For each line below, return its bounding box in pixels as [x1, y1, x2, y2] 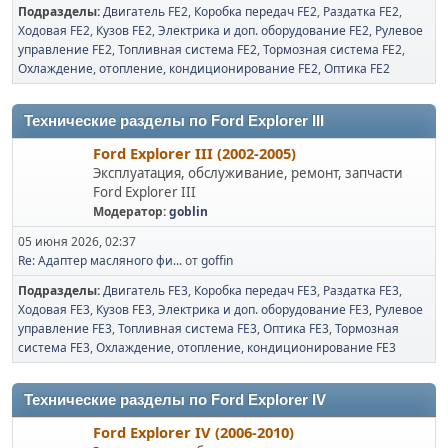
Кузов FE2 [96, 22, 152, 39]
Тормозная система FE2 [263, 41, 402, 58]
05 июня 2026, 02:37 [18, 233, 136, 250]
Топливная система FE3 [118, 320, 257, 337]
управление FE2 [18, 41, 112, 58]
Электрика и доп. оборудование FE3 [158, 301, 369, 318]
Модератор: [93, 203, 169, 220]
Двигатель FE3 [103, 282, 188, 299]
